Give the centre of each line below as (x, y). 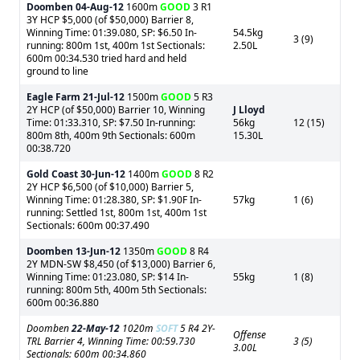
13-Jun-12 (98, 251)
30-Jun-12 (103, 174)
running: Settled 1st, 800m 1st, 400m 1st (117, 213)
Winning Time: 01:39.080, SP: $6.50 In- (112, 33)
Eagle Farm (53, 97)
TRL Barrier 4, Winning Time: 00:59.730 (111, 341)
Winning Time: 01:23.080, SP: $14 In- (108, 277)
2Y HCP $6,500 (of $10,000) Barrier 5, (110, 187)
